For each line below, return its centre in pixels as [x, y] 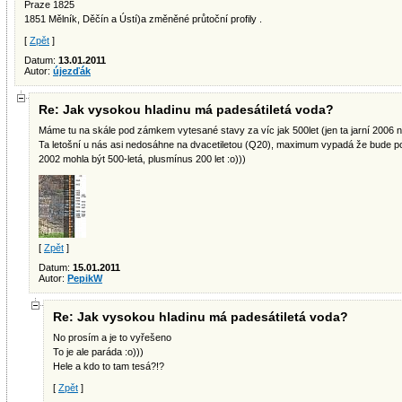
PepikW [85, 278]
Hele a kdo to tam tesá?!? [109, 366]
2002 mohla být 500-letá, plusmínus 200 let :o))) [142, 159]
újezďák [72, 71]
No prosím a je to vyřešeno [112, 337]
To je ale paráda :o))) [98, 352]
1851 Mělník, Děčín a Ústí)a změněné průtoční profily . [143, 19]
